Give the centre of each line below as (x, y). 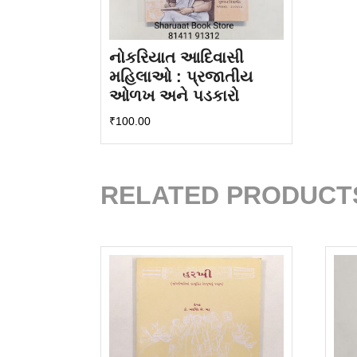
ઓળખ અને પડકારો (174, 96)
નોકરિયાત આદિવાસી (177, 58)
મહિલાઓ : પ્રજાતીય (181, 77)
